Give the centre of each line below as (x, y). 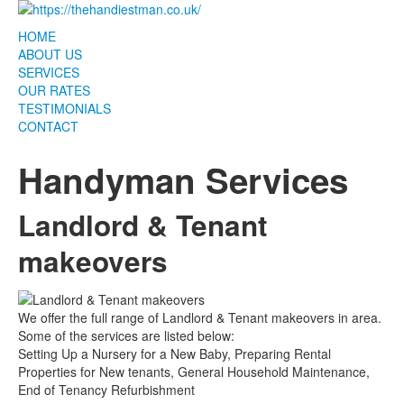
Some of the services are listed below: (126, 336)
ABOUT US (50, 54)
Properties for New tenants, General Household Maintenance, (194, 372)
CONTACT (48, 126)
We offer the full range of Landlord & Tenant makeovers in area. (200, 318)
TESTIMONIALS (64, 108)
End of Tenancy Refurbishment (106, 390)
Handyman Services (183, 180)
